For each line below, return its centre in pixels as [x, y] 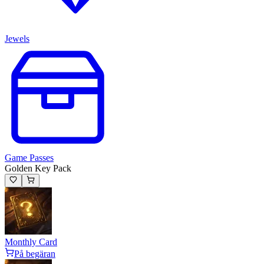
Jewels [17, 39]
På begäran [35, 253]
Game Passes [29, 158]
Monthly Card [31, 242]
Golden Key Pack [38, 169]
